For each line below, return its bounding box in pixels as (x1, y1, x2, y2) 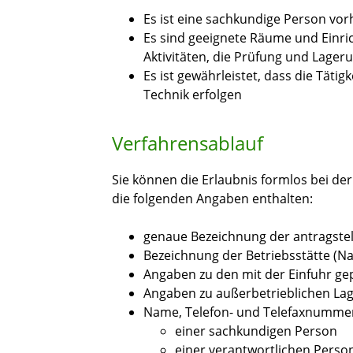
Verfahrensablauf (112, 130, 263, 157)
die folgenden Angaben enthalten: (112, 190, 313, 208)
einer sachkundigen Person (175, 322, 337, 340)
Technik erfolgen (143, 86, 242, 104)
